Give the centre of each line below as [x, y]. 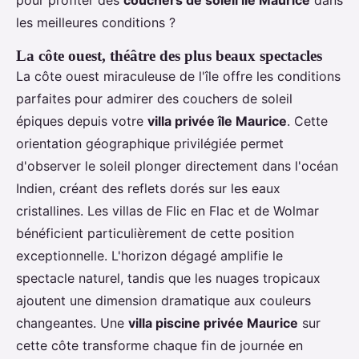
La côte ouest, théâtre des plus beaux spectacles [169, 55]
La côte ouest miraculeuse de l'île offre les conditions [178, 76]
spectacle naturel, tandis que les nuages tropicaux [168, 278]
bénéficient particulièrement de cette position [155, 233]
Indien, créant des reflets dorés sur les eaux [148, 188]
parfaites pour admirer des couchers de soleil [154, 98]
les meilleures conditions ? [96, 22]
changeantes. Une [72, 323]
